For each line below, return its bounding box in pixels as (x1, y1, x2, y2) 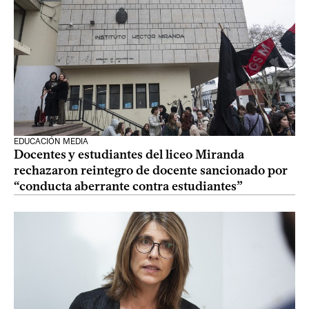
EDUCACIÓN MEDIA (14, 137, 88, 146)
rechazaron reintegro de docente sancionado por (14, 163, 288, 178)
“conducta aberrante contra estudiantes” (14, 179, 243, 194)
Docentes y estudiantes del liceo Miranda (14, 147, 244, 162)
